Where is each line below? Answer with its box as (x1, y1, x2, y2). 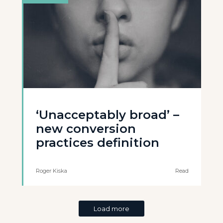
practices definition (36, 135, 159, 150)
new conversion (36, 121, 136, 136)
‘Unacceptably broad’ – (36, 108, 179, 122)
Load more (94, 205, 129, 213)
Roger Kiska (36, 167, 67, 175)
